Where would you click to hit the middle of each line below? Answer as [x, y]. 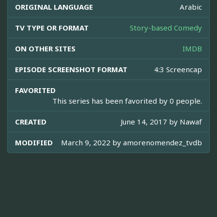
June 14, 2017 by [150, 122]
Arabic [191, 7]
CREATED [31, 122]
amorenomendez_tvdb [163, 143]
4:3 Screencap [178, 70]
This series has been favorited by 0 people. [127, 101]
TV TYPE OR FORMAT [52, 28]
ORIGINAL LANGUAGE [54, 7]
